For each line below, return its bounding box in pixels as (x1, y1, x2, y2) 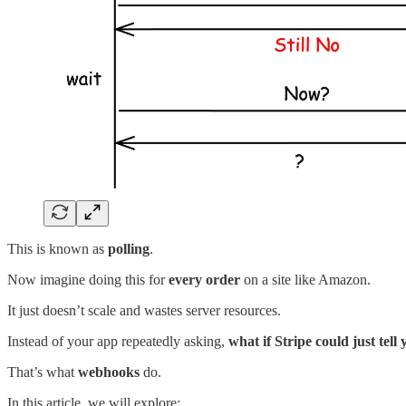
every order (169, 272, 240, 288)
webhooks (78, 364, 140, 381)
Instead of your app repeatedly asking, (7, 333, 228, 350)
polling (108, 241, 150, 257)
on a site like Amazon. (240, 272, 371, 288)
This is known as (7, 241, 108, 257)
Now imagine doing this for (7, 272, 169, 288)
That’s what (7, 364, 78, 381)
